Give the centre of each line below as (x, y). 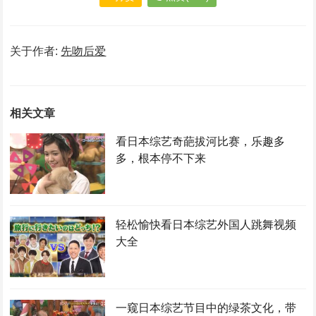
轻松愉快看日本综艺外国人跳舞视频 (206, 225)
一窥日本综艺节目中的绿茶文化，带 (206, 308)
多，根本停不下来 (160, 159)
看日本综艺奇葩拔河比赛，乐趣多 (200, 142)
